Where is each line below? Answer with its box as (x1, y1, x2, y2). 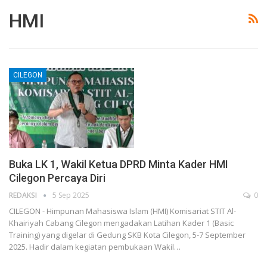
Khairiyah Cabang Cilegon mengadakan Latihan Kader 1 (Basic (9, 218, 234, 229)
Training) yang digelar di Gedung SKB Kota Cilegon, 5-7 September (9, 229, 246, 241)
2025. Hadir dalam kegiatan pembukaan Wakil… (9, 241, 181, 253)
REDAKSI (9, 190, 39, 201)
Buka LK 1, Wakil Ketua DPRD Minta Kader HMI (9, 158, 228, 171)
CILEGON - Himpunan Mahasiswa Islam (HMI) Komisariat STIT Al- (9, 206, 236, 217)
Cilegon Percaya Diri (9, 172, 105, 185)
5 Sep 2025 (52, 190, 89, 201)
